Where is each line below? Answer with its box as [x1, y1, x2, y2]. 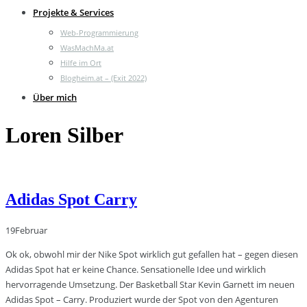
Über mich [33, 91, 77, 103]
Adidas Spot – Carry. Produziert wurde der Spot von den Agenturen [5, 293, 278, 306]
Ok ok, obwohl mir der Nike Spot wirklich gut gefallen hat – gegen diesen [5, 247, 298, 260]
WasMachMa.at [60, 42, 114, 53]
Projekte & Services [33, 6, 114, 19]
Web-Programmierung [60, 27, 138, 38]
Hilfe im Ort [60, 58, 101, 68]
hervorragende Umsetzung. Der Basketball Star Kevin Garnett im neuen [5, 278, 295, 291]
